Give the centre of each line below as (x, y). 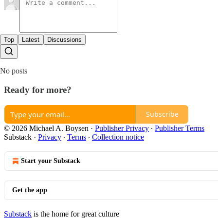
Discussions (64, 40)
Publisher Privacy (122, 128)
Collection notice (118, 137)
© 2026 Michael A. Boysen (46, 128)
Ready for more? (38, 90)
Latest (31, 40)
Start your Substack (51, 161)
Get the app (30, 190)
